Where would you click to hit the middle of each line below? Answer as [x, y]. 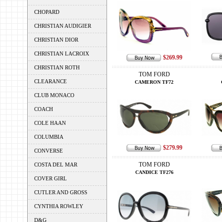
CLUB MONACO [54, 95]
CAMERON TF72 [154, 82]
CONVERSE [48, 151]
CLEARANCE [50, 81]
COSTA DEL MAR [55, 165]
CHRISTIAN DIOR [56, 40]
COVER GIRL [50, 178]
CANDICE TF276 [154, 172]
